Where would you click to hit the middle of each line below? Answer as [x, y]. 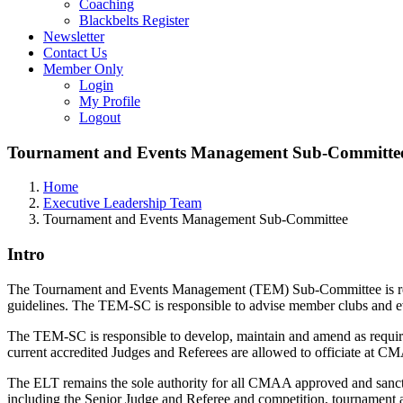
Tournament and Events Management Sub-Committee [196, 219]
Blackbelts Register [134, 20]
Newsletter [74, 36]
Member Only [83, 69]
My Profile [110, 101]
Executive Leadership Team [122, 203]
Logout [100, 117]
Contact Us [75, 53]
